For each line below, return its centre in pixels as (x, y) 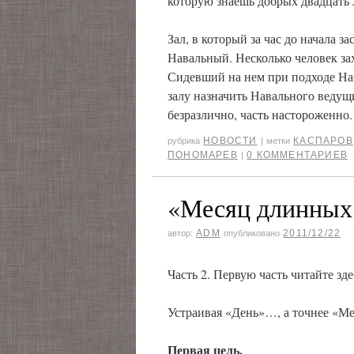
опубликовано (252, 233)
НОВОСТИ (230, 141)
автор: (180, 233)
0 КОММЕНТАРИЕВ (298, 155)
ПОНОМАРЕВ (203, 155)
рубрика (184, 141)
